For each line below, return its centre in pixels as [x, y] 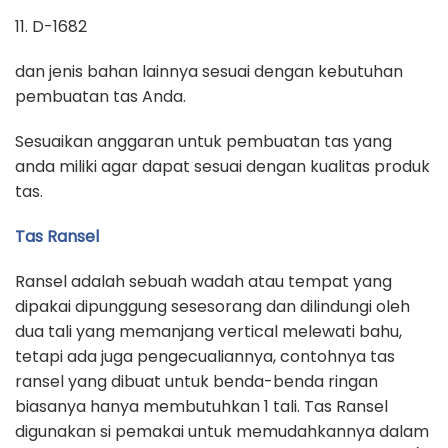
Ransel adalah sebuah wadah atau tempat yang [203, 281]
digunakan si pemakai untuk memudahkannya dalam [222, 431]
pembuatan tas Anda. [100, 96]
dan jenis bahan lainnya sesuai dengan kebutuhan [209, 71]
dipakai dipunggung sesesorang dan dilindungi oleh [212, 306]
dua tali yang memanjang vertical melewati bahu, [208, 331]
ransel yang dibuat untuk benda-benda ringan [196, 381]
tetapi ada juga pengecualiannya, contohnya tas [205, 356]
